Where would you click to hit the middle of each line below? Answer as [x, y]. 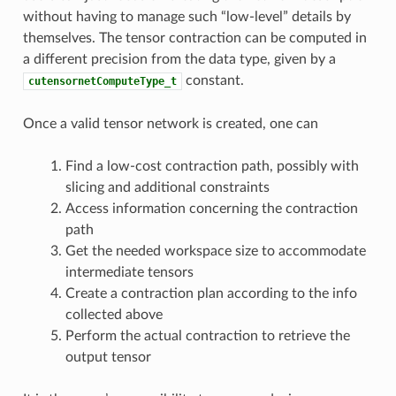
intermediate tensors [129, 272]
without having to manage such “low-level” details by [187, 16]
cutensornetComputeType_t [102, 81]
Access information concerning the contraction [211, 208]
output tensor [108, 357]
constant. [213, 80]
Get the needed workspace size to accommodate [215, 251]
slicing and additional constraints [167, 187]
